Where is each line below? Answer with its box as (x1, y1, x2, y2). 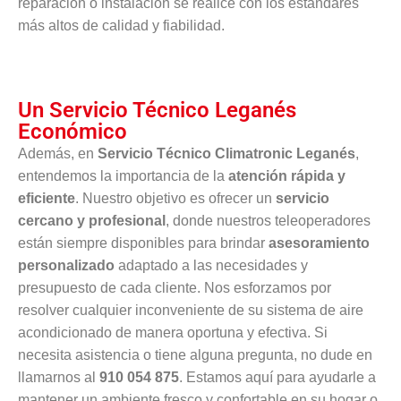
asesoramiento (269, 235, 370, 252)
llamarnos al (18, 370, 99, 386)
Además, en (18, 146, 98, 162)
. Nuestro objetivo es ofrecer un (75, 191, 276, 207)
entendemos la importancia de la (18, 168, 228, 184)
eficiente (18, 191, 75, 207)
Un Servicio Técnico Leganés (18, 98, 296, 124)
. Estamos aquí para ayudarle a (179, 370, 376, 386)
